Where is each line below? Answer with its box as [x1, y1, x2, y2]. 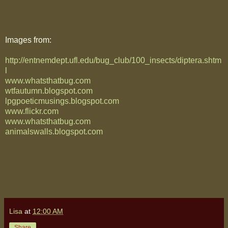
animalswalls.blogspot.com [5, 127, 103, 136]
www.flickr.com [5, 106, 59, 116]
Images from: [5, 35, 51, 44]
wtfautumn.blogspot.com [5, 86, 93, 95]
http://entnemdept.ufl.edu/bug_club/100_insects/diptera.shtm [5, 55, 221, 65]
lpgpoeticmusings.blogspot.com [5, 96, 119, 105]
